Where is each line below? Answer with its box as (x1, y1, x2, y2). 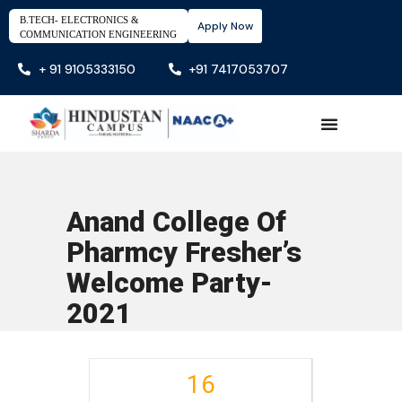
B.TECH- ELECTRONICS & (20, 14, 139, 25)
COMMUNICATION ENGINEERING (20, 29, 177, 39)
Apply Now (197, 19, 253, 33)
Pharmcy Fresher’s (66, 236, 301, 270)
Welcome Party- (66, 267, 273, 301)
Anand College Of (66, 205, 286, 240)
